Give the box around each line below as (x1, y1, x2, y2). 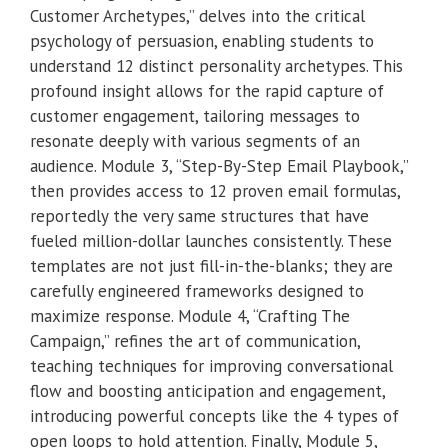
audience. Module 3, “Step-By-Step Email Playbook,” (30, 155, 408, 178)
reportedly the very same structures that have (30, 205, 369, 228)
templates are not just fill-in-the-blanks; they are (30, 255, 393, 278)
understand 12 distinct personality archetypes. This (30, 55, 403, 78)
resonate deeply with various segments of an (30, 130, 360, 153)
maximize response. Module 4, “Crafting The (30, 305, 350, 328)
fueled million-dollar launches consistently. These (30, 230, 392, 253)
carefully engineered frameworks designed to (30, 280, 364, 303)
